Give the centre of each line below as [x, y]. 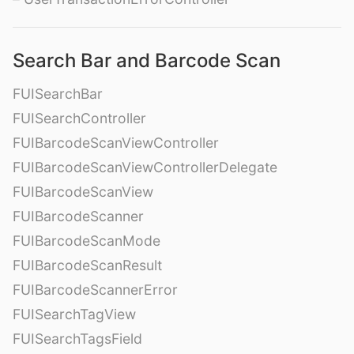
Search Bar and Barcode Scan [147, 60]
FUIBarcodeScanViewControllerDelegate [145, 167]
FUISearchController [79, 118]
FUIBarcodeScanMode [87, 240]
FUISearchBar [58, 93]
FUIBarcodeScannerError [95, 289]
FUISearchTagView [74, 314]
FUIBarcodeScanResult [87, 265]
